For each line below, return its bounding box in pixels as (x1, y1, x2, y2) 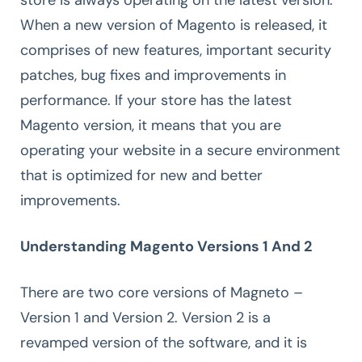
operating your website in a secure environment (20, 140, 340, 160)
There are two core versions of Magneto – (20, 282, 303, 302)
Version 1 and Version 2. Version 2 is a (20, 307, 271, 327)
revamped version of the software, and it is (20, 332, 307, 352)
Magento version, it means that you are (20, 115, 281, 135)
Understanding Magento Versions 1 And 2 (20, 236, 312, 256)
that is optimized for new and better (20, 165, 263, 185)
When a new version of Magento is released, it (20, 15, 327, 35)
